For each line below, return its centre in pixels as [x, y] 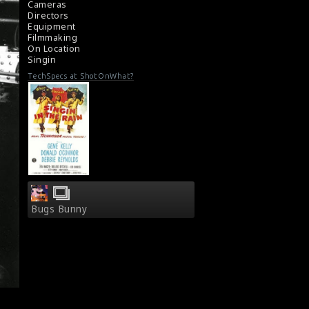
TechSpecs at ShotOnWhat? [81, 76]
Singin [42, 60]
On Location [54, 49]
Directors [48, 16]
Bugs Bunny [59, 209]
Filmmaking [52, 38]
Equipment [52, 27]
